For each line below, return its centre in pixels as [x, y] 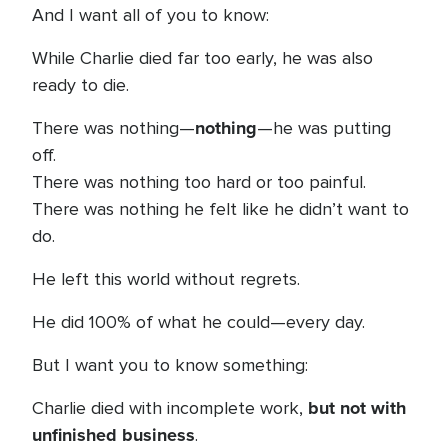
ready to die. [80, 85]
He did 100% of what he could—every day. [198, 322]
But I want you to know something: [170, 365]
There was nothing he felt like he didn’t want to [220, 209]
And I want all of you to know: [150, 15]
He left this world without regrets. [166, 279]
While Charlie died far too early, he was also [202, 58]
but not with [357, 408]
